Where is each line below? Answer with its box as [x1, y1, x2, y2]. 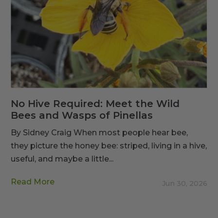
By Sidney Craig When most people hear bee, [11, 127, 188, 137]
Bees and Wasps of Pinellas [11, 109, 153, 121]
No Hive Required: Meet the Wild [11, 97, 180, 109]
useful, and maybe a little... [11, 154, 114, 163]
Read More [11, 177, 55, 186]
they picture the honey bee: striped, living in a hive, [11, 141, 207, 150]
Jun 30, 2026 [162, 179, 207, 188]
